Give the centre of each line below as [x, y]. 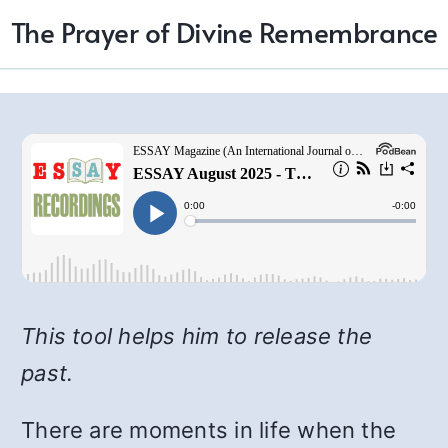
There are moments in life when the [209, 430]
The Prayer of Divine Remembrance [224, 31]
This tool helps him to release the [197, 336]
